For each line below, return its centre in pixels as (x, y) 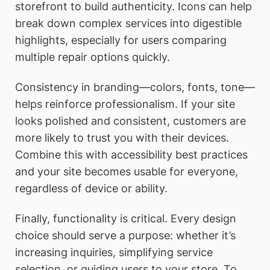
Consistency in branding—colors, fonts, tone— (135, 87)
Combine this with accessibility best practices (131, 154)
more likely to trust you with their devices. (122, 137)
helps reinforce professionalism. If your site (125, 104)
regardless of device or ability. (91, 188)
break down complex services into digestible (128, 24)
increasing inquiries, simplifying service (114, 252)
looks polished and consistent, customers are (130, 121)
